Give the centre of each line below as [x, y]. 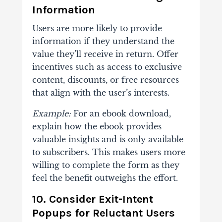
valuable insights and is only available [108, 139]
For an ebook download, [121, 114]
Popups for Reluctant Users [103, 213]
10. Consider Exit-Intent [92, 199]
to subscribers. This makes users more [109, 152]
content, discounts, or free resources [105, 80]
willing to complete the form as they [106, 165]
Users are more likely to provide [97, 28]
